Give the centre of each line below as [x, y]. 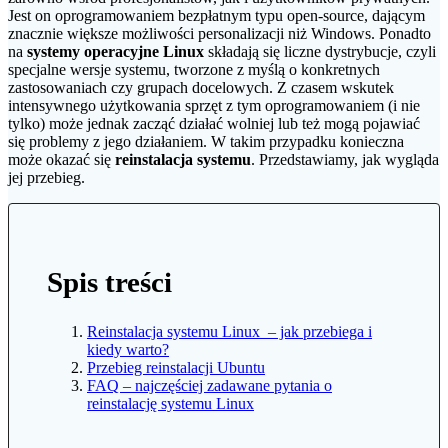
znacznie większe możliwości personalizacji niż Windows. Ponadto [219, 33]
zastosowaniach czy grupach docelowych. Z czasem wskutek [201, 87]
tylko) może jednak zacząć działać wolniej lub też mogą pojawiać [214, 123]
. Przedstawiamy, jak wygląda [345, 159]
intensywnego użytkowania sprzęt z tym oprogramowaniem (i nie [214, 105]
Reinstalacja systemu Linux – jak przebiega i [229, 331]
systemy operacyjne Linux [115, 51]
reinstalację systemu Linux [170, 403]
